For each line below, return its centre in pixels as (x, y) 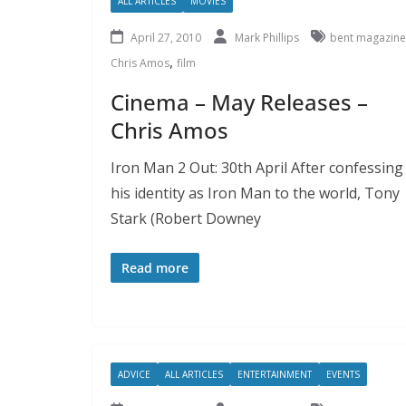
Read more (155, 267)
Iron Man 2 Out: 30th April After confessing (257, 167)
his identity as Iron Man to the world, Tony (255, 193)
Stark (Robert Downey (186, 218)
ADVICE (134, 374)
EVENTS (343, 374)
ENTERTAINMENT (275, 374)
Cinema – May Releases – (239, 101)
